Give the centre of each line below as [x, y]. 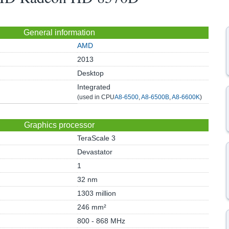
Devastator [95, 152]
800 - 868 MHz [101, 221]
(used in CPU [96, 97]
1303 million [96, 193]
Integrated [94, 87]
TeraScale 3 [96, 138]
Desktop [90, 73]
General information [59, 32]
